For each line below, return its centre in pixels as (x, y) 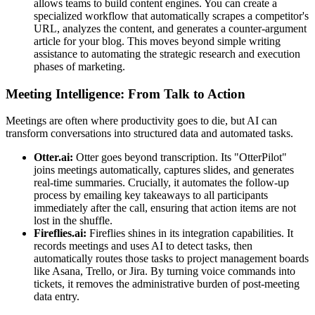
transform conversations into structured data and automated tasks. (149, 134)
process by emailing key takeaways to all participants (151, 195)
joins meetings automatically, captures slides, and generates (164, 170)
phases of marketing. (79, 66)
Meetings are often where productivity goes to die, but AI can (141, 121)
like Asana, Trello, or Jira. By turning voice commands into (165, 271)
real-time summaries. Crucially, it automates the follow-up (161, 183)
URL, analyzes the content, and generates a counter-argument (170, 28)
